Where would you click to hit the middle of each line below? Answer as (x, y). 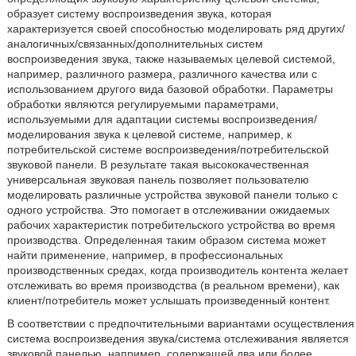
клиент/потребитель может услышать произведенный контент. (168, 300)
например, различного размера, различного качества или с (162, 74)
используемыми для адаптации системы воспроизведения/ (162, 119)
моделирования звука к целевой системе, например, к (149, 134)
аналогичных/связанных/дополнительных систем (135, 44)
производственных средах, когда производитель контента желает (177, 270)
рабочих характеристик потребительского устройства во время (171, 225)
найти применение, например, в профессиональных (145, 255)
